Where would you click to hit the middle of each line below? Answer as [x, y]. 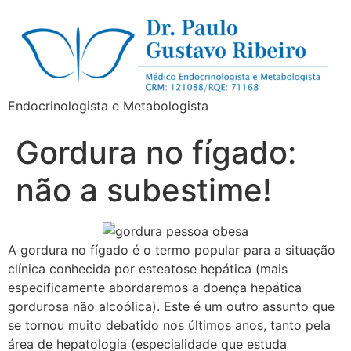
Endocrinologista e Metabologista [108, 106]
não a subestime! [144, 190]
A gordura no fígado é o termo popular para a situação [172, 250]
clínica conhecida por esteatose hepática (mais [148, 269]
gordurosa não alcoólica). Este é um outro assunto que [171, 306]
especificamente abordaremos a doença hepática [155, 288]
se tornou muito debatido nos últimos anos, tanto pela [169, 325]
